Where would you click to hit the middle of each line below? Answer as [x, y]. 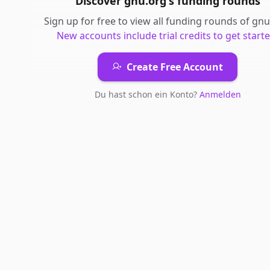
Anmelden [220, 94]
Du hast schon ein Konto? [147, 94]
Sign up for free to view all [105, 21]
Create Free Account [175, 67]
